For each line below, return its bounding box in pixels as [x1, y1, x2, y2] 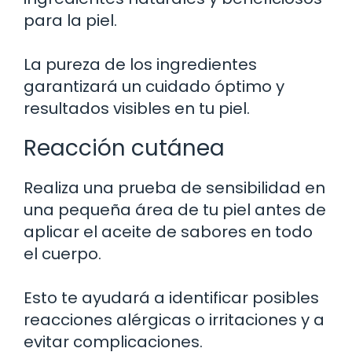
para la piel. [24, 9, 117, 31]
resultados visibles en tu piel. [24, 97, 250, 119]
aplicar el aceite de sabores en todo [24, 220, 313, 243]
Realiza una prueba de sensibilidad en [24, 176, 325, 199]
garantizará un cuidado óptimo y [24, 75, 284, 97]
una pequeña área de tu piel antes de [24, 198, 326, 221]
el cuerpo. [24, 242, 101, 265]
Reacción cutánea [24, 132, 225, 163]
